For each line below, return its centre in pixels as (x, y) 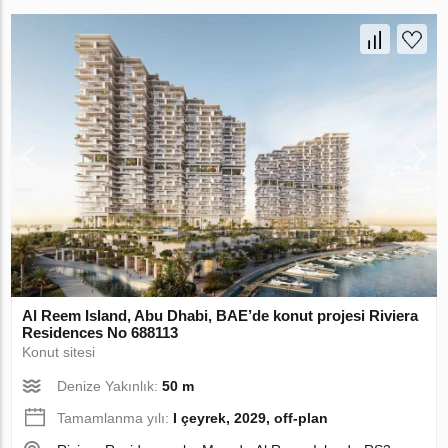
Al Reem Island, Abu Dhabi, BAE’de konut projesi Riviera (220, 316)
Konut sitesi (59, 352)
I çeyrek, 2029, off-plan (251, 418)
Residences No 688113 (100, 333)
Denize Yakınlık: (110, 386)
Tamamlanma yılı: (115, 418)
